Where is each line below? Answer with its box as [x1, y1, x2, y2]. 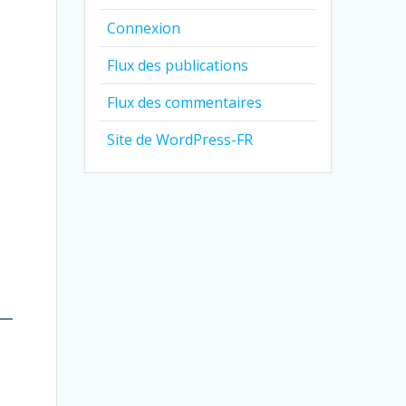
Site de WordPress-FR [107, 129, 254, 150]
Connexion [107, 17, 181, 38]
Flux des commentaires [107, 92, 263, 112]
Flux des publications [107, 54, 249, 75]
